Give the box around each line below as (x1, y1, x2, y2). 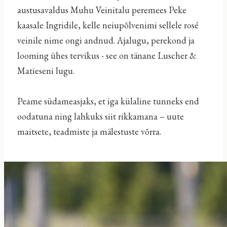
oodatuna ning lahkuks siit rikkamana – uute (17, 110, 184, 123)
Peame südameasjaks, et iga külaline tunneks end (17, 95, 199, 107)
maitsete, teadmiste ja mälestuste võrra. (17, 126, 161, 138)
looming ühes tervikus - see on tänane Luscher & (17, 50, 196, 62)
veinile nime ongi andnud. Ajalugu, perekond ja (17, 34, 195, 47)
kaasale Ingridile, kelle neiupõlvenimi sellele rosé (17, 19, 199, 31)
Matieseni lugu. (17, 65, 74, 77)
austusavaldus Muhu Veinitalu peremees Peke (17, 4, 186, 16)
